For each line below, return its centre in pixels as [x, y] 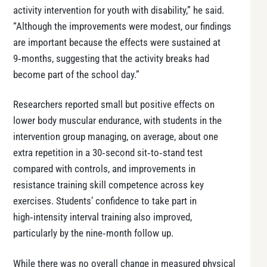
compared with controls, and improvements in [104, 169]
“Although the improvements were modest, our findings [122, 26]
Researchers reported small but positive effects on [114, 105]
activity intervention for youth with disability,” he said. [119, 10]
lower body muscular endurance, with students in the [117, 121]
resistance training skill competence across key [108, 185]
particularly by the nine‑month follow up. [93, 234]
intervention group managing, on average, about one [116, 137]
